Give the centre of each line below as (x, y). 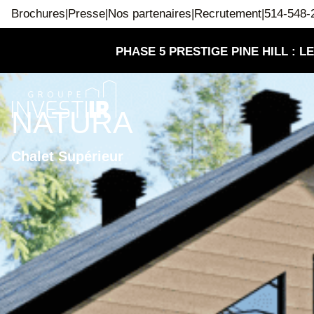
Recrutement (228, 14)
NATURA (72, 123)
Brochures (38, 14)
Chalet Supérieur (67, 156)
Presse (87, 14)
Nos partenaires (150, 14)
